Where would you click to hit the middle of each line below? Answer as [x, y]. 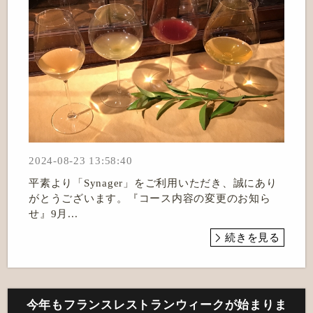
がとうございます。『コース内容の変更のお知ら [150, 199]
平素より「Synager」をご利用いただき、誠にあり [153, 183]
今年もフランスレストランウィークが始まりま [156, 305]
